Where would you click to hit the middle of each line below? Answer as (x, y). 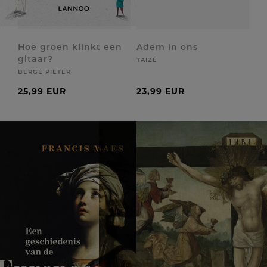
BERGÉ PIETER (44, 72)
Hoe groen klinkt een (70, 47)
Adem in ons (167, 47)
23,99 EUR (161, 91)
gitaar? (35, 59)
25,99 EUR (42, 91)
